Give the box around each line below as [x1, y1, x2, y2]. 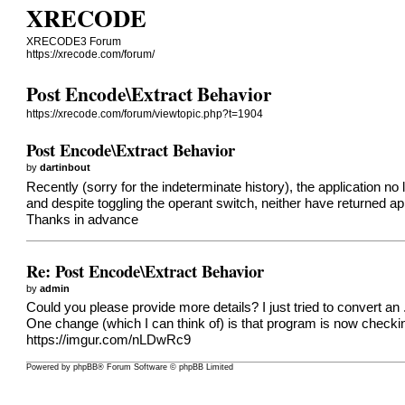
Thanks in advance [26, 212, 139, 227]
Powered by [26, 363, 74, 372]
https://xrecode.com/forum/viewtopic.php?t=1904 [26, 108, 264, 121]
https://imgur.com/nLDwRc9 [26, 333, 192, 348]
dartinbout [40, 161, 91, 173]
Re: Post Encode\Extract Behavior [26, 258, 265, 283]
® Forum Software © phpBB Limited [98, 363, 234, 372]
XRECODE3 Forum [26, 35, 122, 48]
